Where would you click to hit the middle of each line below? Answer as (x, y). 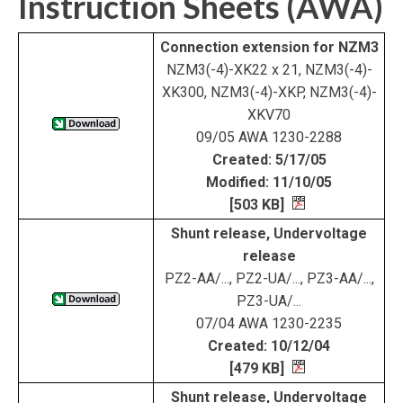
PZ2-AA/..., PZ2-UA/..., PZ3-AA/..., (269, 278)
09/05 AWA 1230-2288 (269, 137)
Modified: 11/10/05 (269, 182)
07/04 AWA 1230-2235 (269, 323)
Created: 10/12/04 (269, 346)
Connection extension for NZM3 (269, 47)
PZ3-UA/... (269, 301)
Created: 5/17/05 (269, 160)
